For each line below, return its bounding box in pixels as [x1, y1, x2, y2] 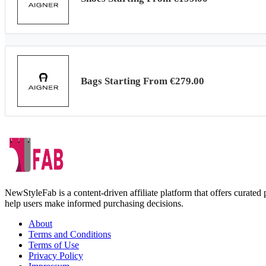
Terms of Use [28, 240, 79, 250]
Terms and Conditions [28, 229, 111, 239]
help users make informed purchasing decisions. [5, 198, 183, 208]
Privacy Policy [28, 251, 83, 261]
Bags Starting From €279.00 [81, 75, 204, 87]
